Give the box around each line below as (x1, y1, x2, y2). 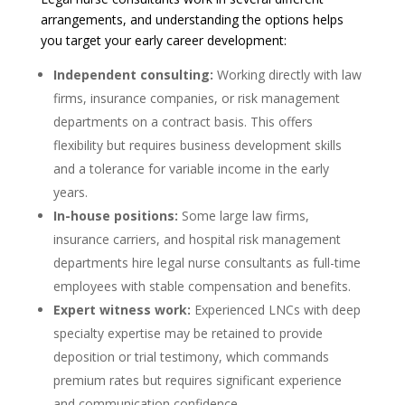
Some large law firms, (177, 207, 309, 224)
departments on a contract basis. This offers (52, 113, 313, 130)
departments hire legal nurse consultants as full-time (52, 254, 361, 271)
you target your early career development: (40, 32, 287, 49)
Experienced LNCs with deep (190, 301, 361, 318)
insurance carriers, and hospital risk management (52, 231, 341, 248)
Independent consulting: (52, 66, 213, 83)
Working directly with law (212, 66, 362, 83)
